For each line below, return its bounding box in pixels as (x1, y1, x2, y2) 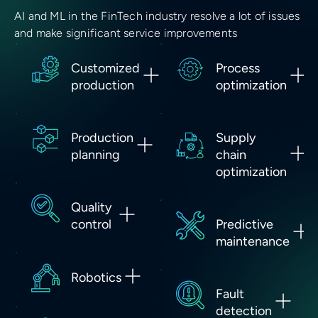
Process (216, 60, 260, 77)
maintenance (216, 234, 290, 250)
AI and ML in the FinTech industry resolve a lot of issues (14, 9, 300, 23)
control (71, 216, 111, 233)
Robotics (71, 270, 121, 286)
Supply (216, 130, 256, 146)
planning (71, 147, 120, 163)
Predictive (216, 216, 273, 233)
